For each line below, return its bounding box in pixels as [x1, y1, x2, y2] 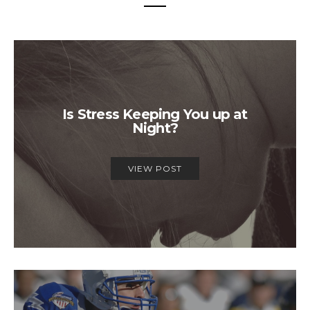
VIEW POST [128, 163, 182, 174]
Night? [131, 120, 179, 137]
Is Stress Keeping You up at [62, 106, 248, 123]
